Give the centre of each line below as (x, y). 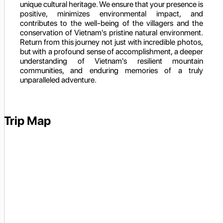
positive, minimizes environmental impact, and (111, 13)
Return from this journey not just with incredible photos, (111, 42)
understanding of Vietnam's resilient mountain (111, 61)
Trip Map (27, 120)
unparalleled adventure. (58, 80)
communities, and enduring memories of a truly (111, 70)
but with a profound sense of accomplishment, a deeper (111, 51)
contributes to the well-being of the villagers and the (111, 23)
